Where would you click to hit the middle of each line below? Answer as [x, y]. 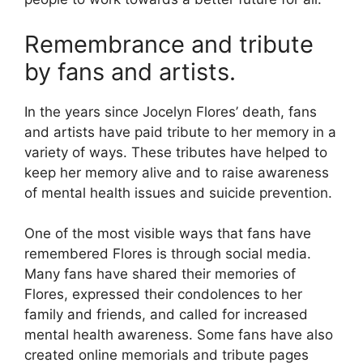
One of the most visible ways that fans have [168, 234]
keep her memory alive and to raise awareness [177, 172]
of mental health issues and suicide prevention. [178, 192]
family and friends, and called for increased [166, 315]
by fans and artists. [130, 71]
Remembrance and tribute [169, 44]
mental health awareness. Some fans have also [179, 335]
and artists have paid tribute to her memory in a [180, 132]
